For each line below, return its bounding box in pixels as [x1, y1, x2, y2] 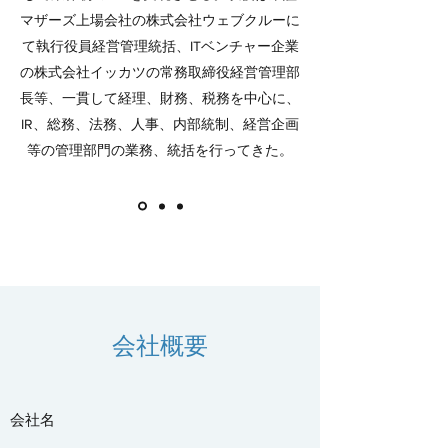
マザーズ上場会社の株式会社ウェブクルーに [20, 12, 300, 28]
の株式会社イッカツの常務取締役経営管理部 [20, 64, 300, 80]
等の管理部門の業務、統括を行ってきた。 [27, 142, 293, 158]
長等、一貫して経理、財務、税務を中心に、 [20, 90, 300, 106]
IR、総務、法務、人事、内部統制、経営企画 [21, 116, 299, 132]
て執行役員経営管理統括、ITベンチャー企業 [21, 38, 299, 54]
